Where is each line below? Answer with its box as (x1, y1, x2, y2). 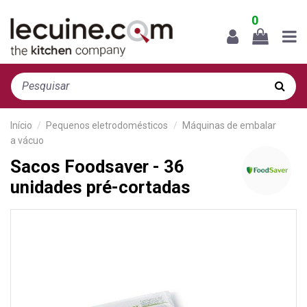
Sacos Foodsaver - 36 (10, 156, 184, 177)
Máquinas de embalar (182, 119, 276, 131)
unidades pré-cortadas (10, 176, 191, 197)
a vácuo (10, 134, 44, 146)
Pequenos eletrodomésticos (46, 119, 169, 131)
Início (10, 119, 32, 131)
